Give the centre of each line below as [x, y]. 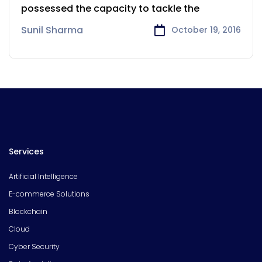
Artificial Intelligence [43, 177]
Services [26, 152]
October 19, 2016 [206, 30]
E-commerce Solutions [49, 194]
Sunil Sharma [52, 30]
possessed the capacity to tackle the [110, 8]
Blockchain [28, 212]
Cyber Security [34, 247]
